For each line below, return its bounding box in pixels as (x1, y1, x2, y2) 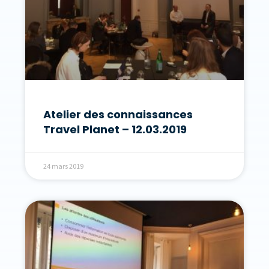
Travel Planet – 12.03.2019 (43, 122, 187, 138)
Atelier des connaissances (43, 107, 193, 122)
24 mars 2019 (43, 162, 83, 171)
